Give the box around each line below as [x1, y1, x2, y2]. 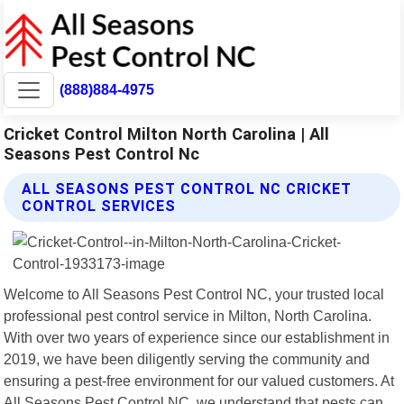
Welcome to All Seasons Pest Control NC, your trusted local [4, 285, 385, 302]
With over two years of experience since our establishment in [4, 328, 390, 345]
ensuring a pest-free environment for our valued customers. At [4, 372, 395, 389]
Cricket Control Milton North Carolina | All [4, 124, 330, 143]
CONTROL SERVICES [22, 197, 177, 215]
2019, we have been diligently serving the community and [4, 350, 371, 367]
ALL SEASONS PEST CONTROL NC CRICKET [22, 179, 353, 197]
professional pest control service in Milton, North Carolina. [4, 307, 372, 324]
